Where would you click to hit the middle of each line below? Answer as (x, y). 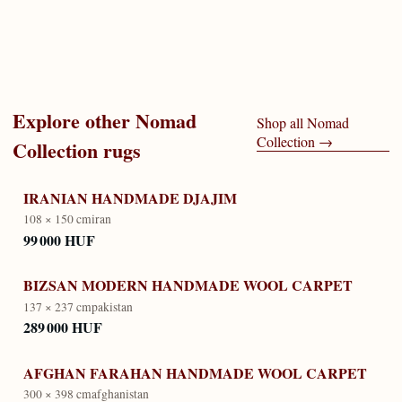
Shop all (280, 122)
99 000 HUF (59, 240)
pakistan (112, 306)
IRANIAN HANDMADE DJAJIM (130, 198)
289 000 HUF (63, 327)
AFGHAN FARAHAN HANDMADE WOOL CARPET (195, 372)
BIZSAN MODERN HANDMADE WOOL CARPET (188, 285)
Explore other (71, 120)
